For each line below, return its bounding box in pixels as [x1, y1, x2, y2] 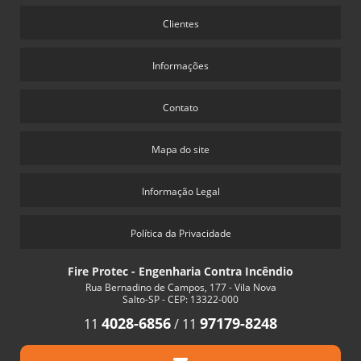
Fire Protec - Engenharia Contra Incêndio [68, 263, 293, 280]
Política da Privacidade [130, 226, 231, 241]
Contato [163, 101, 198, 115]
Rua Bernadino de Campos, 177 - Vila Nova [85, 280, 276, 295]
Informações [152, 59, 209, 73]
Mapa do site [151, 143, 210, 157]
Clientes [162, 17, 199, 31]
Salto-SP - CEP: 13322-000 [122, 293, 239, 307]
